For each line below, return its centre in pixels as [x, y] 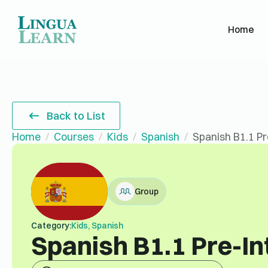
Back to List [76, 115]
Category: [51, 225]
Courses [74, 136]
